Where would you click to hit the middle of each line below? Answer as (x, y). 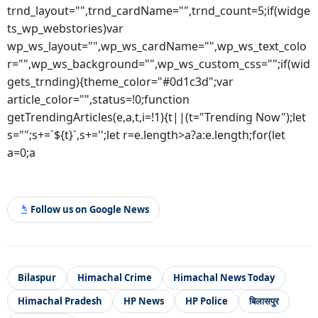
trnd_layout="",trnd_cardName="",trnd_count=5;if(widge (159, 10)
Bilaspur (37, 278)
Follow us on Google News (90, 210)
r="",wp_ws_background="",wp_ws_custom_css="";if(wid (159, 64)
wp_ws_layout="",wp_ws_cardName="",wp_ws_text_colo (157, 46)
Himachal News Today (224, 278)
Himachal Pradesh (60, 301)
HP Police (207, 301)
